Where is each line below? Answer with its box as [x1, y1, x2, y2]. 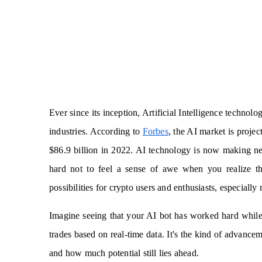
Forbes [142, 126, 168, 136]
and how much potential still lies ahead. [49, 248, 199, 258]
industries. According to [49, 126, 143, 136]
